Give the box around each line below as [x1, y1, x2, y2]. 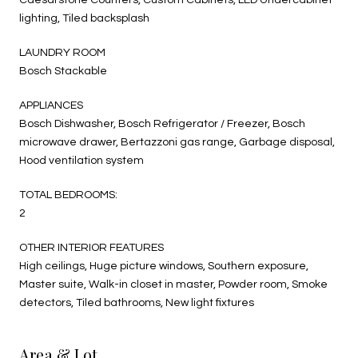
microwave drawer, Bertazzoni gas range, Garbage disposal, [19, 136, 335, 148]
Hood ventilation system [19, 154, 144, 166]
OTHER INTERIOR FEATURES [19, 241, 164, 253]
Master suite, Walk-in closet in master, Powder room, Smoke [19, 278, 328, 290]
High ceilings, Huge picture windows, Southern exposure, [19, 260, 308, 272]
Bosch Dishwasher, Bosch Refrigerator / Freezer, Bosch [19, 117, 305, 129]
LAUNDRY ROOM [19, 46, 105, 58]
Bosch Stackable [19, 65, 107, 77]
